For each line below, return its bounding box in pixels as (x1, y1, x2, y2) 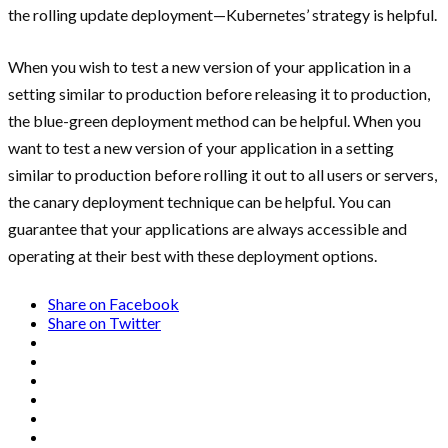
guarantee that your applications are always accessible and (8, 218, 407, 238)
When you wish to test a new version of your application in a (8, 56, 411, 76)
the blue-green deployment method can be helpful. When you (8, 110, 421, 130)
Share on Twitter (48, 312, 161, 332)
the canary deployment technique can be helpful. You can (8, 191, 391, 211)
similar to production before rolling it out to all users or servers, (8, 164, 437, 184)
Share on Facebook (48, 293, 179, 313)
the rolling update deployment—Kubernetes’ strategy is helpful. (8, 4, 437, 24)
